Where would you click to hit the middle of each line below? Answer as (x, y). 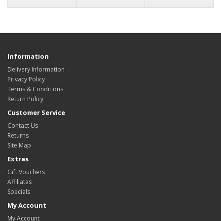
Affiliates (19, 182)
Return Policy (25, 99)
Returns (18, 135)
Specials (19, 192)
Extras (18, 159)
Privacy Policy (26, 79)
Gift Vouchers (26, 172)
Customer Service (36, 112)
